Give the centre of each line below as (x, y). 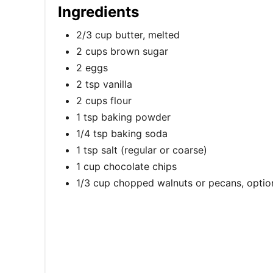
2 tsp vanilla (104, 84)
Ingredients (98, 12)
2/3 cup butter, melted (128, 34)
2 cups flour (104, 100)
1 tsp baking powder (123, 117)
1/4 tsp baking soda (122, 133)
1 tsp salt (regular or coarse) (142, 150)
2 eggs (92, 67)
